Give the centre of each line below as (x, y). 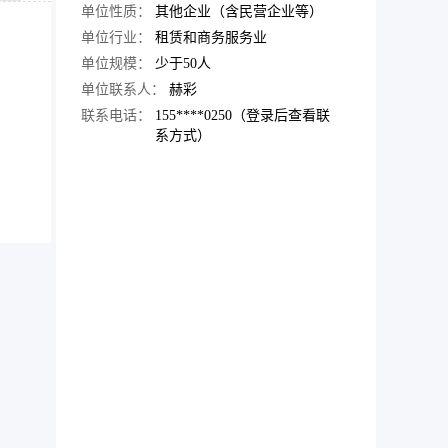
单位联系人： (123, 90)
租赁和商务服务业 (211, 38)
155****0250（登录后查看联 (242, 116)
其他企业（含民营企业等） (239, 12)
